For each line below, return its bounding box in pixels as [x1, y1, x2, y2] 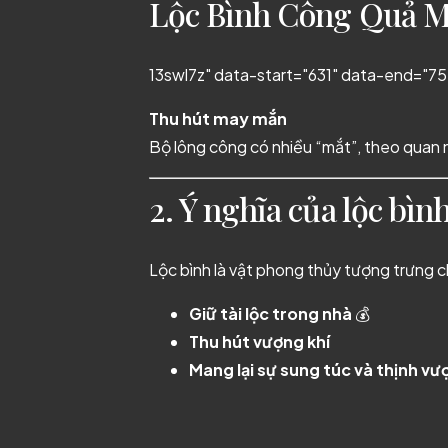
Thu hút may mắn [149, 108, 287, 129]
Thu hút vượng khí [189, 331, 330, 352]
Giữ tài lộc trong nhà [189, 303, 352, 324]
